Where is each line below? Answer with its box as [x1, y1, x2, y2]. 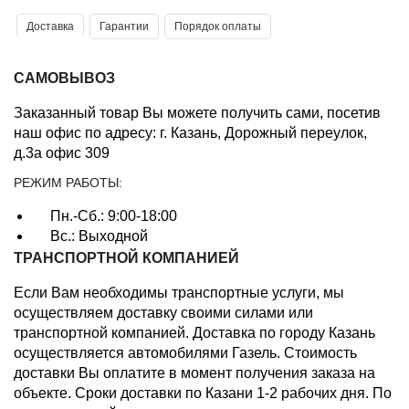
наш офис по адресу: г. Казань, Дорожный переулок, [14, 125, 367, 141]
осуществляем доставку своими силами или [14, 305, 313, 320]
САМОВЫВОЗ [14, 70, 115, 86]
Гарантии [100, 20, 149, 33]
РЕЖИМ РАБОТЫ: [14, 175, 122, 190]
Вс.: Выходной [50, 228, 148, 244]
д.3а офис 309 [14, 145, 110, 161]
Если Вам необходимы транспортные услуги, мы [14, 285, 344, 300]
